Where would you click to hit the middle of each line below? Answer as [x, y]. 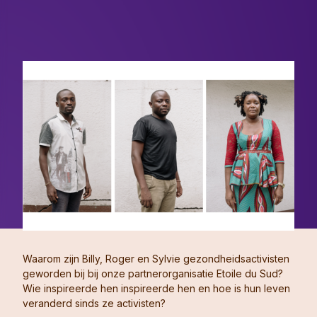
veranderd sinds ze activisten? [94, 304]
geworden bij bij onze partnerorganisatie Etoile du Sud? [153, 274]
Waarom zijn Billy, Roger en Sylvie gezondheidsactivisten [156, 259]
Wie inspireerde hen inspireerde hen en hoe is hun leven [156, 289]
